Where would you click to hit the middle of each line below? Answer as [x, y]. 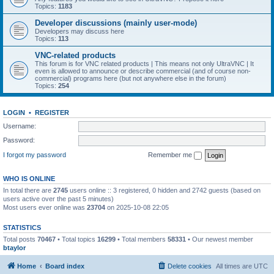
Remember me [171, 154]
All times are [235, 266]
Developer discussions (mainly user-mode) [116, 23]
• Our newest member [220, 239]
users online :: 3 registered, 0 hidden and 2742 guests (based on [164, 190]
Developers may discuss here [80, 31]
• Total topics [76, 239]
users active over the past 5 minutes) [58, 198]
